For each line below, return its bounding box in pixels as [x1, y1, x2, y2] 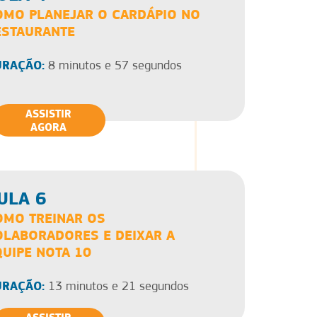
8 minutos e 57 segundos [45, 57, 182, 72]
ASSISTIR [25, 106, 71, 120]
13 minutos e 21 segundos [45, 278, 189, 293]
